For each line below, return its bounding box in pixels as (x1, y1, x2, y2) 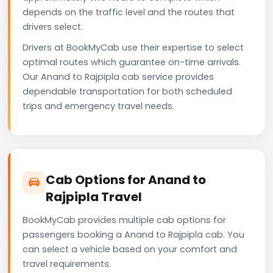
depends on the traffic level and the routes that (23, 5, 235, 18)
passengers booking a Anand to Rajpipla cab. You (23, 228, 244, 241)
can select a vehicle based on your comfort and (23, 243, 237, 255)
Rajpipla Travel (46, 188, 142, 205)
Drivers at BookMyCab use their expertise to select (23, 41, 244, 54)
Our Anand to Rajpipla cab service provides (23, 70, 214, 83)
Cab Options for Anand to (46, 171, 206, 188)
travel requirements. (23, 257, 111, 270)
